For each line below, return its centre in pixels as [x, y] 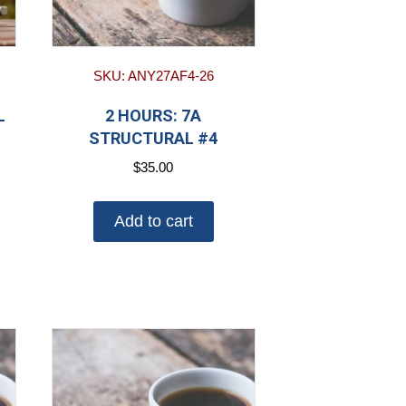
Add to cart [153, 221]
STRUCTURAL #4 [154, 138]
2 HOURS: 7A [154, 115]
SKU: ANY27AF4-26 [153, 75]
